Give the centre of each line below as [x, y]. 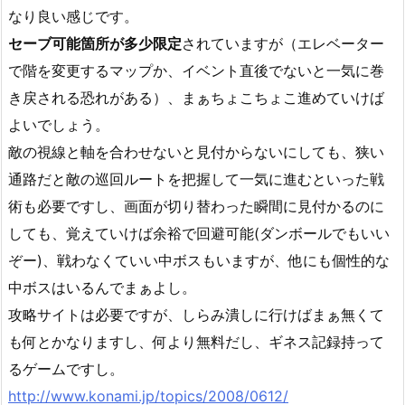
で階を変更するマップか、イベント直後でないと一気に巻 [196, 70]
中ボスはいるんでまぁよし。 [102, 287]
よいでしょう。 [59, 124]
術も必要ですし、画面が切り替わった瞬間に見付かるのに [196, 206]
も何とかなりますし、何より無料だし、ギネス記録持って [196, 341]
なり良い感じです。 [73, 16]
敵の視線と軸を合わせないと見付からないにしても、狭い [196, 151]
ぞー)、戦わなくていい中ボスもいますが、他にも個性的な [199, 260]
